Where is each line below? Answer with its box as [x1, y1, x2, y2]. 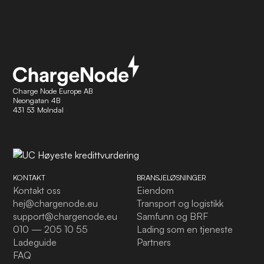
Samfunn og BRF [137, 210, 208, 223]
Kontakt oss [13, 184, 61, 197]
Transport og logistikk [137, 197, 223, 210]
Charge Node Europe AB [13, 86, 93, 95]
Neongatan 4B [13, 95, 61, 105]
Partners [137, 236, 171, 249]
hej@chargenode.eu [13, 197, 98, 210]
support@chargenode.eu [13, 210, 118, 223]
